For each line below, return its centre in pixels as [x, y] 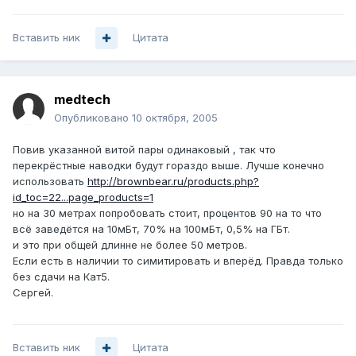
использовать [50, 182]
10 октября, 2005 [175, 118]
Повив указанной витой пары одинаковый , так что [144, 150]
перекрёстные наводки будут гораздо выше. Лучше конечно [168, 166]
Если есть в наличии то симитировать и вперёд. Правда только [178, 261]
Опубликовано [93, 118]
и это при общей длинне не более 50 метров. [130, 245]
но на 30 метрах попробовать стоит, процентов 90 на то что [167, 213]
